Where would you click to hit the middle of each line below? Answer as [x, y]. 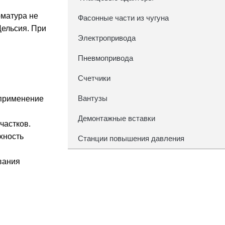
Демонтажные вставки [116, 118]
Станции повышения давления [131, 138]
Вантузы [92, 98]
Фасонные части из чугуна [123, 18]
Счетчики [94, 78]
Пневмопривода [105, 58]
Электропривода [106, 38]
